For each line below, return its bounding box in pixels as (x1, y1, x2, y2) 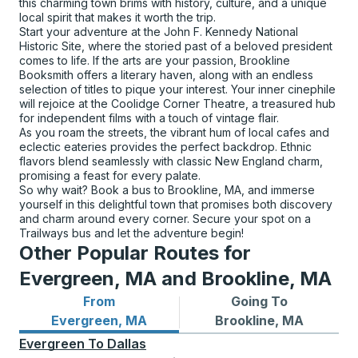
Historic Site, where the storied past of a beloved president (19, 39, 332, 53)
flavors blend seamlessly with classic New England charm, (19, 154, 323, 168)
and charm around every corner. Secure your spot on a (19, 212, 311, 225)
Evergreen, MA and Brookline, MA (19, 267, 332, 290)
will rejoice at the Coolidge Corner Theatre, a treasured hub (19, 97, 336, 110)
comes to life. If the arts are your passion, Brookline (19, 54, 290, 67)
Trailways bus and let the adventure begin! (19, 226, 244, 240)
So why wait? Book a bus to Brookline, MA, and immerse (19, 183, 315, 197)
